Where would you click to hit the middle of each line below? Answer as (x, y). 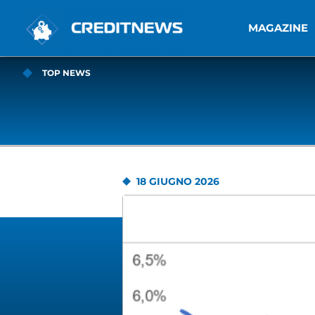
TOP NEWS (66, 73)
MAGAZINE (278, 28)
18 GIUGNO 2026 (178, 181)
